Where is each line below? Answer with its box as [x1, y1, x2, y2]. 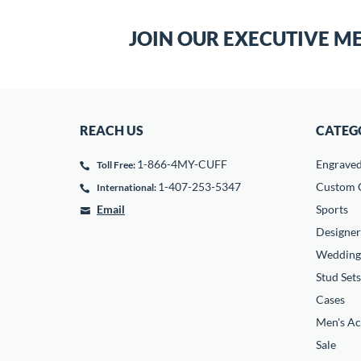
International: [97, 181, 156, 193]
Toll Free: [97, 159, 135, 171]
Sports [315, 202, 348, 216]
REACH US [80, 122, 143, 138]
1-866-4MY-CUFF [137, 157, 227, 171]
